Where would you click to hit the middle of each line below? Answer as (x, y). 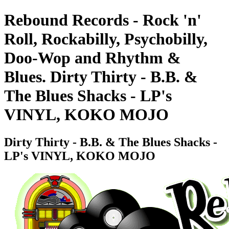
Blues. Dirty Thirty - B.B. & (101, 77)
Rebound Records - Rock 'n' (103, 20)
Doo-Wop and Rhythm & (93, 58)
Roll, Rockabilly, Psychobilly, (106, 39)
